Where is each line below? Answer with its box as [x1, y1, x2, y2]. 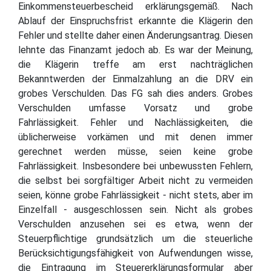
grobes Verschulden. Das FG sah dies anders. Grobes [18, 87, 253, 99]
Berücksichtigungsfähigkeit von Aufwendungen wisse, [18, 247, 253, 259]
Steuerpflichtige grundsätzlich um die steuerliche [18, 232, 253, 244]
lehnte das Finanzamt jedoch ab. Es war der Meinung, [18, 44, 253, 56]
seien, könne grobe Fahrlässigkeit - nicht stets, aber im [18, 189, 253, 201]
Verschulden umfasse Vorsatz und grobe [18, 102, 253, 114]
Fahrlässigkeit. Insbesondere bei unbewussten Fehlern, [18, 160, 253, 172]
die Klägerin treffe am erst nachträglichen [18, 58, 253, 70]
